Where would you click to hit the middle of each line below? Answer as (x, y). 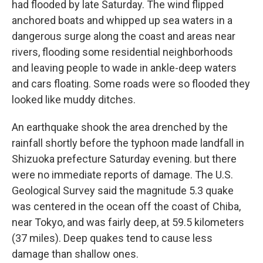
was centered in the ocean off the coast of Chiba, (126, 206)
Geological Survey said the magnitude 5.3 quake (123, 190)
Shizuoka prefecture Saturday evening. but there (124, 159)
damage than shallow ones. (75, 254)
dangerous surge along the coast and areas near (124, 36)
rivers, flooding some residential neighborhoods (122, 52)
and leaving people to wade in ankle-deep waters (124, 68)
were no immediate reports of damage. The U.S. (122, 175)
